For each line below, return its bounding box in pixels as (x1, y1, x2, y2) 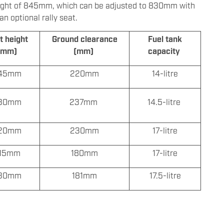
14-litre (152, 68, 178, 78)
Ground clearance (51, 33, 117, 44)
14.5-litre (147, 96, 182, 107)
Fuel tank (148, 33, 182, 44)
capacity (148, 45, 182, 56)
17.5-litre (149, 170, 181, 180)
